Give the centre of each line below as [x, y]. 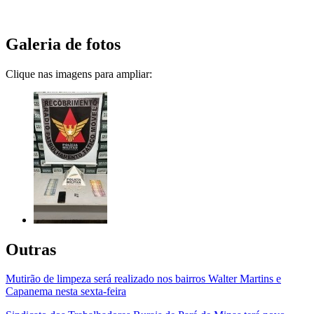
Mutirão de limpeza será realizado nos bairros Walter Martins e [143, 279]
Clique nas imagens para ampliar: [79, 74]
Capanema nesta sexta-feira [66, 292]
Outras [31, 249]
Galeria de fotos [63, 44]
